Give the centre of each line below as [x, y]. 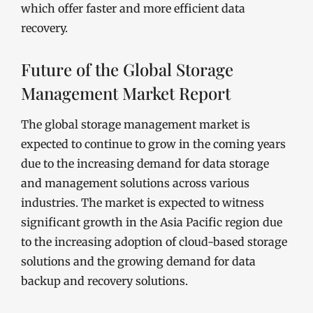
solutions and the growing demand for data [138, 261]
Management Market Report [126, 93]
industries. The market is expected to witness [143, 203]
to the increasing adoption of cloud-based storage [154, 242]
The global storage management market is [136, 124]
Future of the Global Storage [127, 69]
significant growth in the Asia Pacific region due [152, 222]
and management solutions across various [135, 183]
